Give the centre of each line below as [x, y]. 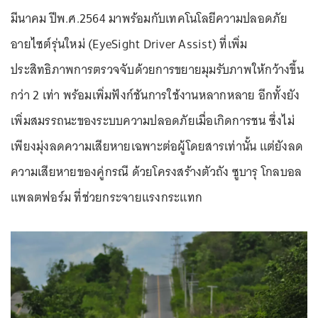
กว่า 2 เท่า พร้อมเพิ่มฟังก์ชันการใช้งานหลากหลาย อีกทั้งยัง [155, 95]
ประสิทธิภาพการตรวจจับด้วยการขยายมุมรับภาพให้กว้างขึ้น [157, 69]
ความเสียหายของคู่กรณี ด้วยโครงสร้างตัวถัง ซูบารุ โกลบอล [157, 171]
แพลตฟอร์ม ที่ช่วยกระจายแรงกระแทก [106, 197]
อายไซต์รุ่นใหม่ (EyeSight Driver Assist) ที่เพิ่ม [129, 44]
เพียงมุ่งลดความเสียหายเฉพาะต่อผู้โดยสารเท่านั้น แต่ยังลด [157, 146]
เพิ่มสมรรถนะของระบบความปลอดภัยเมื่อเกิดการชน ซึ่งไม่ [153, 120]
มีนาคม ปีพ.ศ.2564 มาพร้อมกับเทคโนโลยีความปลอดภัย [149, 18]
